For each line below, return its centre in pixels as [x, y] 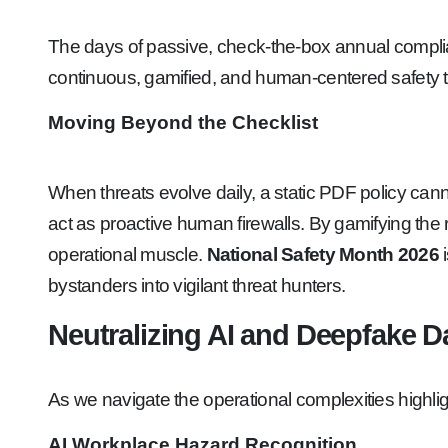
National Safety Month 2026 [322, 254]
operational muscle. [127, 254]
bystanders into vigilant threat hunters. [197, 285]
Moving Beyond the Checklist [183, 122]
